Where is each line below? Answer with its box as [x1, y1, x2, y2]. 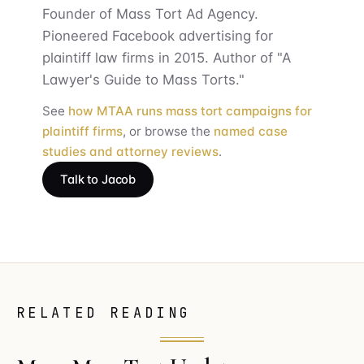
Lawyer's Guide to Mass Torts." [42, 71, 245, 88]
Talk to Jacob [60, 171, 136, 187]
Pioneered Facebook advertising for [42, 27, 273, 44]
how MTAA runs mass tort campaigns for [68, 102, 312, 119]
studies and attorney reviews [42, 143, 219, 159]
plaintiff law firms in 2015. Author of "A [42, 49, 291, 66]
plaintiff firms [42, 123, 123, 139]
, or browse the [123, 123, 214, 139]
